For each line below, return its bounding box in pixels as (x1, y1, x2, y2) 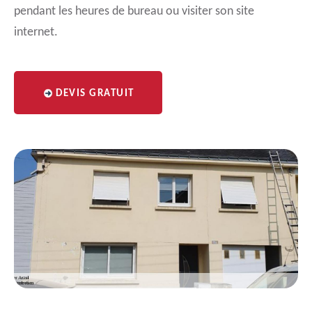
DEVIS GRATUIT (56, 88, 134, 99)
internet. (14, 26, 58, 39)
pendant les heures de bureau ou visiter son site (14, 5, 254, 18)
